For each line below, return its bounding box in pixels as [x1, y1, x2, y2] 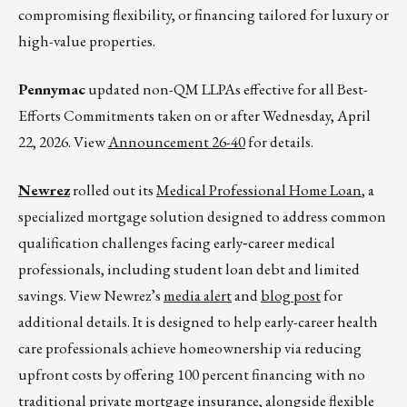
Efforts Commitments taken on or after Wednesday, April [18, 105, 371, 126]
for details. [245, 132, 313, 153]
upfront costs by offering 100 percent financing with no [18, 364, 365, 385]
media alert [164, 285, 232, 306]
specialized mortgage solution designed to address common [18, 206, 386, 227]
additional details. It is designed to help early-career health [18, 312, 378, 333]
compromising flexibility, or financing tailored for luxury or [18, 5, 389, 25]
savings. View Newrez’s [18, 285, 164, 306]
